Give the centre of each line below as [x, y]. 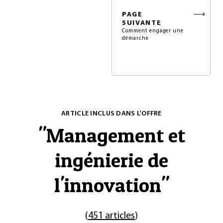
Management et [115, 135]
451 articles [111, 216]
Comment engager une [153, 31]
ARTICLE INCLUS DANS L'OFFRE [111, 114]
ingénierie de [111, 160]
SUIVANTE [142, 23]
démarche [135, 39]
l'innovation [108, 185]
